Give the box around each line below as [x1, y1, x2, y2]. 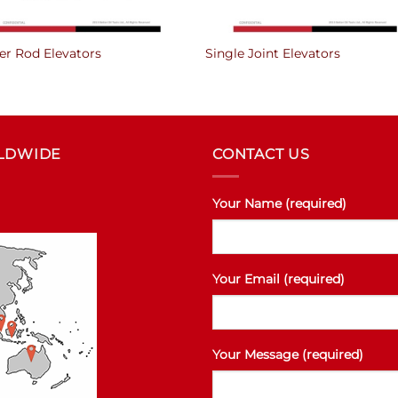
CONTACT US [212, 146, 310, 163]
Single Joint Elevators [205, 44, 341, 61]
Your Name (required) [212, 195, 346, 211]
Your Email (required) [212, 271, 345, 288]
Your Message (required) [212, 346, 363, 363]
